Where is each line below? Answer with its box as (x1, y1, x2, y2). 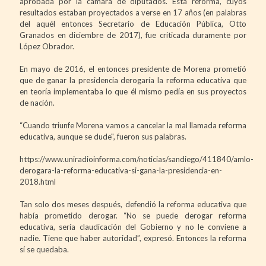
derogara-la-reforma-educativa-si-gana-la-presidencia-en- (20, 165, 222, 175)
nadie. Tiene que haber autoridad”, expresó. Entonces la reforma (20, 233, 246, 243)
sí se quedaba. (20, 244, 69, 254)
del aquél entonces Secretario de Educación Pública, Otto (20, 18, 246, 28)
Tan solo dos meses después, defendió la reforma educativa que (20, 199, 246, 209)
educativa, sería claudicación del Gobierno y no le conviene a (20, 221, 246, 232)
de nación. (20, 97, 55, 107)
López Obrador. (20, 41, 74, 51)
